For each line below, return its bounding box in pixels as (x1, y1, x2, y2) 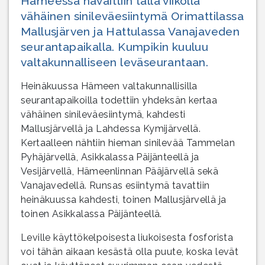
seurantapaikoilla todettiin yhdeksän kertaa (21, 94, 218, 106)
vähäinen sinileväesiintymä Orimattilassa (21, 9, 244, 22)
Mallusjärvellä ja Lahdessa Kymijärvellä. (21, 122, 201, 134)
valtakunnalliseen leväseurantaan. (21, 55, 209, 69)
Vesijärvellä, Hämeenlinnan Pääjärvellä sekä (21, 165, 219, 177)
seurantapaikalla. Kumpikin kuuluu (21, 40, 209, 53)
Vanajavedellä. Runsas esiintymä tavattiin (21, 179, 210, 191)
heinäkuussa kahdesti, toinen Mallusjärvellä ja (21, 193, 227, 205)
